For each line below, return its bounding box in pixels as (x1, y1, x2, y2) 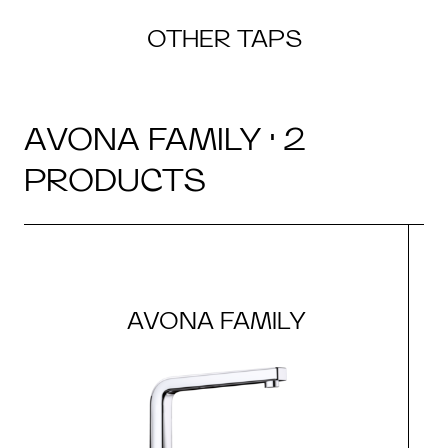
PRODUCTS (24, 160, 206, 200)
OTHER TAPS (146, 24, 302, 54)
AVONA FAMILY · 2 (24, 119, 306, 159)
